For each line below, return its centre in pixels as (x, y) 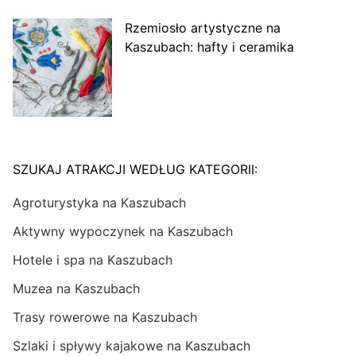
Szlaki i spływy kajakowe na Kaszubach (132, 346)
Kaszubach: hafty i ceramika (209, 46)
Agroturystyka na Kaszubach (99, 203)
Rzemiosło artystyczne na (202, 27)
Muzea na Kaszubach (76, 289)
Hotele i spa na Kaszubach (93, 260)
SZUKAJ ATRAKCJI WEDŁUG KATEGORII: (135, 170)
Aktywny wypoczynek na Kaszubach (123, 232)
